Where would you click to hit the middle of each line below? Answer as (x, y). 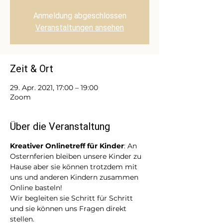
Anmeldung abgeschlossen (80, 16)
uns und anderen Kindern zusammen (75, 177)
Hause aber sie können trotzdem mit (75, 167)
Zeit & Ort (32, 69)
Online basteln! (37, 188)
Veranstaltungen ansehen (80, 28)
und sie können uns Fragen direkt (69, 209)
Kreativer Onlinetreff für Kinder (67, 146)
